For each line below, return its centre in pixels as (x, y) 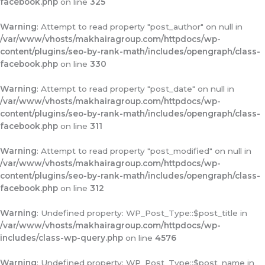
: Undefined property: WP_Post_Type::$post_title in (142, 213)
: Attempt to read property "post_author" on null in (140, 27)
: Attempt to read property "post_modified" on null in (144, 151)
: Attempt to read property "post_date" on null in (135, 89)
